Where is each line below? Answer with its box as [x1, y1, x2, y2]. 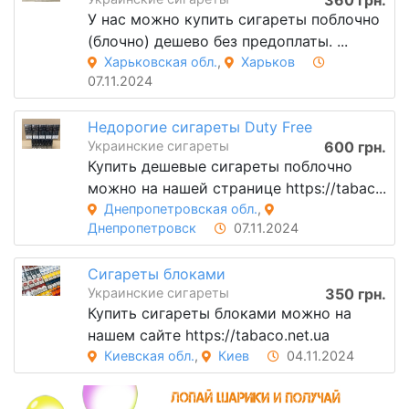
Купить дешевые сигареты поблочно [87, 156, 352, 175]
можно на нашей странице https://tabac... [87, 178, 386, 197]
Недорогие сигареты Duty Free [87, 117, 312, 136]
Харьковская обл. [103, 54, 217, 70]
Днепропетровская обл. [103, 200, 257, 216]
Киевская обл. [103, 347, 194, 363]
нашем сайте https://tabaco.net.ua [87, 325, 330, 344]
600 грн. [323, 137, 386, 156]
